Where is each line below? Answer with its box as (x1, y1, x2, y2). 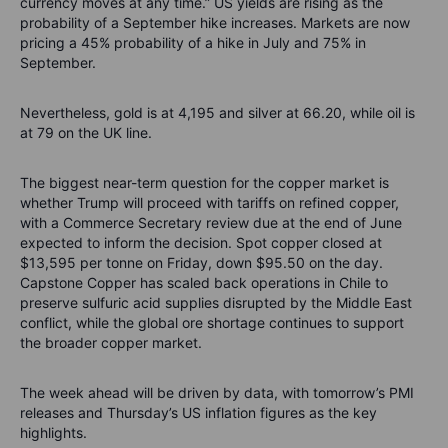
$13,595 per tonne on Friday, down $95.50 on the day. (20, 253, 383, 271)
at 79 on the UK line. (20, 123, 152, 141)
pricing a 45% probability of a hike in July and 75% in (20, 33, 366, 51)
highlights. (20, 423, 87, 441)
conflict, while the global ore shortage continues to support (20, 313, 404, 331)
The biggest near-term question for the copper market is (20, 173, 389, 191)
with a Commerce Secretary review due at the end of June (20, 213, 402, 231)
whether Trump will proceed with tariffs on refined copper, (20, 193, 399, 211)
